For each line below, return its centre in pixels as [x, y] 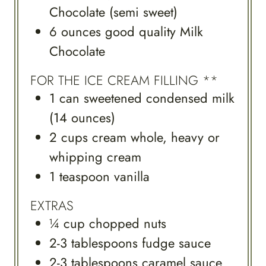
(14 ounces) [82, 117]
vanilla [132, 176]
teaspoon [85, 176]
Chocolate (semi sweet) [113, 12]
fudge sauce [176, 243]
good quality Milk [154, 32]
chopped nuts [128, 223]
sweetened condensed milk [159, 98]
